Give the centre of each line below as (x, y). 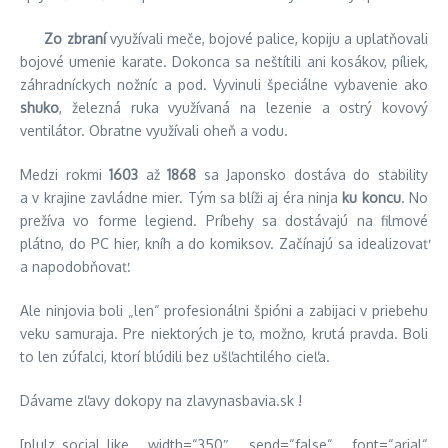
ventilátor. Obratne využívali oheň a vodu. (154, 130)
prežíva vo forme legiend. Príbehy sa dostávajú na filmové (224, 220)
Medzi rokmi (65, 174)
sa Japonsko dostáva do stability (312, 174)
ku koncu (371, 197)
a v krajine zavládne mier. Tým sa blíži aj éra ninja (181, 197)
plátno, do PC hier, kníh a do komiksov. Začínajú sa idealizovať (224, 243)
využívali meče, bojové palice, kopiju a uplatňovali (266, 38)
